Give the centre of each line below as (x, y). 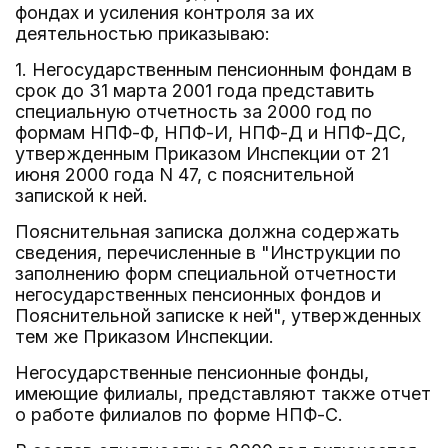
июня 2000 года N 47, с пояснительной (184, 174)
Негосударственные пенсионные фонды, (192, 372)
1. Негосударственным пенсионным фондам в (213, 69)
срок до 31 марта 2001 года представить (195, 90)
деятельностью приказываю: (142, 33)
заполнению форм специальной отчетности (205, 273)
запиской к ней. (81, 195)
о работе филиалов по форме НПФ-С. (179, 414)
